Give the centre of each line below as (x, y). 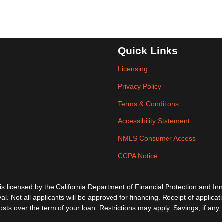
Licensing (133, 69)
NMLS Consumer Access (157, 138)
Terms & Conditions (148, 104)
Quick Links (148, 51)
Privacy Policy (139, 86)
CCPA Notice (138, 156)
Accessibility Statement (154, 121)
